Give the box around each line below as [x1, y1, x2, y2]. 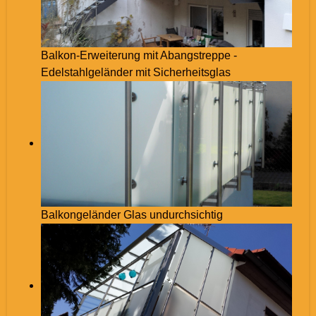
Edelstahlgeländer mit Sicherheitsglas [41, 66, 231, 78]
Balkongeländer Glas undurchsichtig [41, 208, 223, 221]
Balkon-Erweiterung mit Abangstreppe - [41, 49, 237, 61]
